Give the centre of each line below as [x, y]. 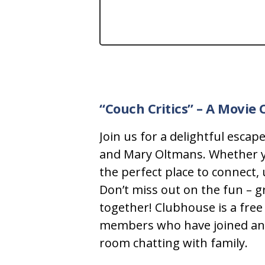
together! [126, 208]
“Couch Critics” [146, 109]
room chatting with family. [174, 243]
